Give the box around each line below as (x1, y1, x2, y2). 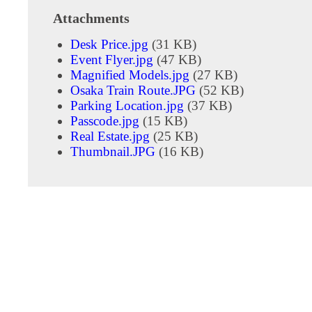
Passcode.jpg (70, 113, 139, 128)
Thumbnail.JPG (70, 143, 155, 159)
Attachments (53, 10, 130, 26)
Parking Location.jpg (70, 97, 184, 113)
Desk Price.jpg (70, 36, 148, 52)
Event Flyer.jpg (70, 52, 153, 67)
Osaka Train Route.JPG (70, 82, 196, 97)
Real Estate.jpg (70, 128, 150, 143)
